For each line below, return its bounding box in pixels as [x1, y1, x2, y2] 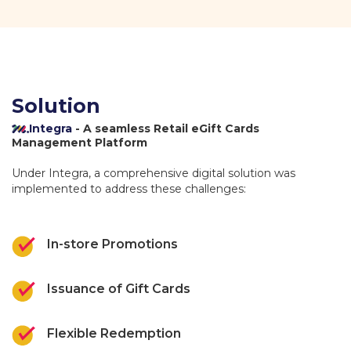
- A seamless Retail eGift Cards [72, 121, 259, 136]
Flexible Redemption [47, 325, 181, 341]
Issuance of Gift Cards [47, 280, 190, 296]
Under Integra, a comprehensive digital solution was [12, 166, 295, 180]
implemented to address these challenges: [12, 182, 246, 196]
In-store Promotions [47, 237, 178, 251]
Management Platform [12, 136, 147, 150]
